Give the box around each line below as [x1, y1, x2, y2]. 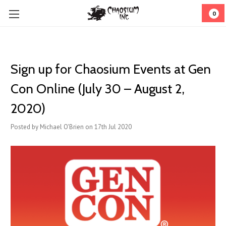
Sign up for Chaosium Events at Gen [11, 61, 211, 77]
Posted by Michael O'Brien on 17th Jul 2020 [11, 123, 132, 131]
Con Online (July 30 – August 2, [11, 81, 185, 97]
